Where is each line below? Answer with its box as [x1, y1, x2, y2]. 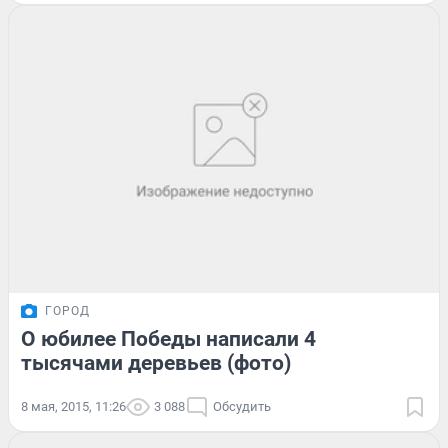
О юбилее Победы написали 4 [21, 326, 316, 351]
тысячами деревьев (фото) [21, 350, 291, 375]
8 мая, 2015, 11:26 [21, 398, 126, 414]
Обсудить [213, 398, 271, 414]
